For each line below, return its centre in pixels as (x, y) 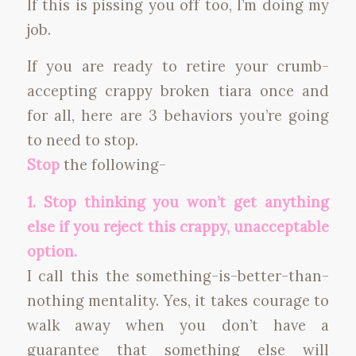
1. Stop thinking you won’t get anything (178, 202)
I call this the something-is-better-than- (178, 276)
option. (52, 251)
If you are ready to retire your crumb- (178, 66)
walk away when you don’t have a (178, 325)
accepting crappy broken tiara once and (178, 91)
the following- (114, 165)
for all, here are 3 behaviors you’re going (178, 116)
